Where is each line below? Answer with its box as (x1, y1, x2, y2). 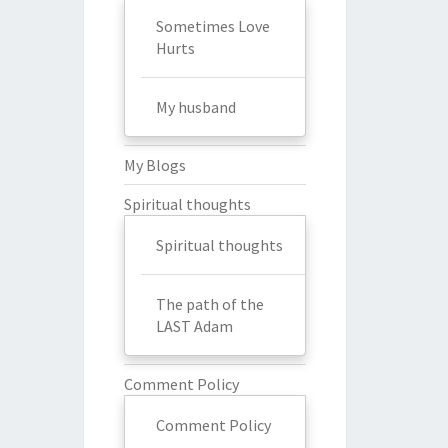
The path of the (155, 293, 264, 314)
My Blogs (123, 154, 186, 175)
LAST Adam (155, 315, 233, 336)
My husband (155, 96, 236, 117)
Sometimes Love (155, 15, 270, 36)
